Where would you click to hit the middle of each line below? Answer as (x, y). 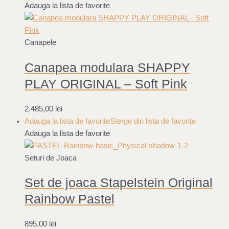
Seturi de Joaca (51, 158)
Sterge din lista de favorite (153, 121)
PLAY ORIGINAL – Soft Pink (106, 84)
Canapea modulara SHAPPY (107, 67)
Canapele (40, 43)
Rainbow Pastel (70, 199)
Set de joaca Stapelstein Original (119, 183)
